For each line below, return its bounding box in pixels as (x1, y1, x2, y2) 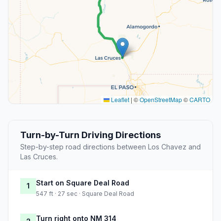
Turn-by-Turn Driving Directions (20, 130, 161, 141)
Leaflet (110, 95, 129, 104)
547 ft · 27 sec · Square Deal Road (36, 190, 134, 198)
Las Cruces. (20, 152, 58, 161)
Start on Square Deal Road (36, 179, 129, 187)
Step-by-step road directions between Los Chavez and (20, 143, 201, 151)
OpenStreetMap (140, 95, 182, 104)
